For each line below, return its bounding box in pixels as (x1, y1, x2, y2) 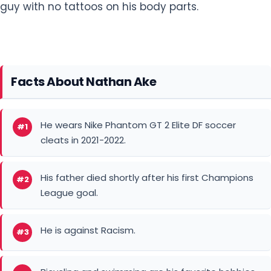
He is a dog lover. (41, 248, 117, 261)
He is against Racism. (41, 165, 135, 178)
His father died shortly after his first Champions (41, 112, 253, 125)
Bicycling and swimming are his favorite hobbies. (41, 206, 257, 220)
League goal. (41, 127, 98, 140)
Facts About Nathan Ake (11, 14, 156, 31)
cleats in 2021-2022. (41, 74, 126, 88)
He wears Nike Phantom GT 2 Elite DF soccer (41, 59, 236, 73)
